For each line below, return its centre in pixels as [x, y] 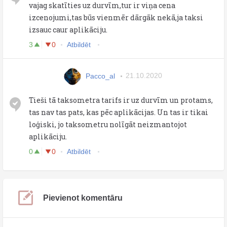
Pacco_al [100, 76]
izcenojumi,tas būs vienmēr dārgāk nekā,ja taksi [116, 17]
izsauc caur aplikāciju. [68, 29]
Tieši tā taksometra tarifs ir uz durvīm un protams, [121, 100]
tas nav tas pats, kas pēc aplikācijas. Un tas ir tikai [119, 112]
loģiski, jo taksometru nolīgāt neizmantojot [108, 124]
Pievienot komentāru [83, 198]
